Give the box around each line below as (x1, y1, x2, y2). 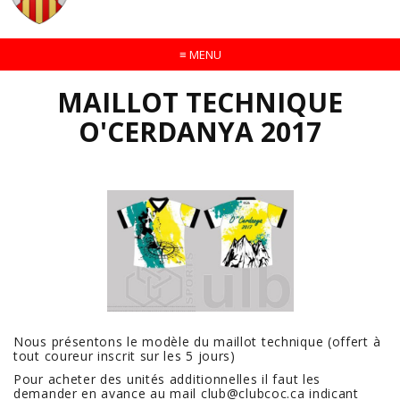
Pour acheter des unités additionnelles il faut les (13, 371, 321, 388)
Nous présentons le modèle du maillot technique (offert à (13, 333, 381, 351)
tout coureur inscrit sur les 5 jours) (13, 347, 236, 365)
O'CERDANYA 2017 (79, 112, 321, 150)
